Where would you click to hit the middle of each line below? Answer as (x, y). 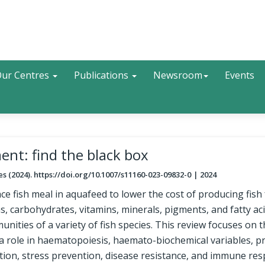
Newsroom (178, 75)
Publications (102, 75)
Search (147, 72)
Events (240, 75)
